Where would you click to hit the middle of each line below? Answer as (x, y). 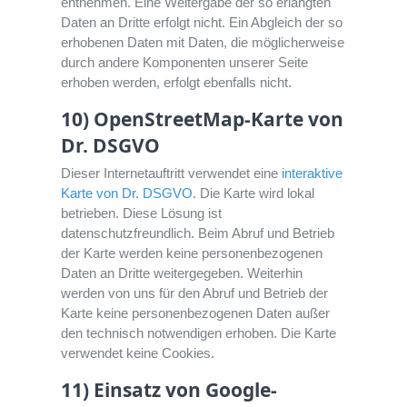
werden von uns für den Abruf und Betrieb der (195, 293)
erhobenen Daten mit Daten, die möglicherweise (203, 43)
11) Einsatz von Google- (169, 390)
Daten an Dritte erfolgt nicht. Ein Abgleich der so (202, 23)
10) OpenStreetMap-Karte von (203, 119)
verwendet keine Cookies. (138, 353)
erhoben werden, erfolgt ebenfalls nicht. (177, 83)
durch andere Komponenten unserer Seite (185, 63)
